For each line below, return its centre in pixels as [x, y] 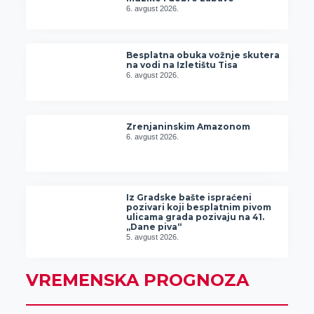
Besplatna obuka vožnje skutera [203, 55]
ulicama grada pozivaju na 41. [196, 217]
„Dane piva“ [154, 227]
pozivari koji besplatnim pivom [199, 207]
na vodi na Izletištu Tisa [182, 65]
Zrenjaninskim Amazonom [189, 126]
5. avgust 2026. [153, 237]
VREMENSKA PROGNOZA [137, 280]
